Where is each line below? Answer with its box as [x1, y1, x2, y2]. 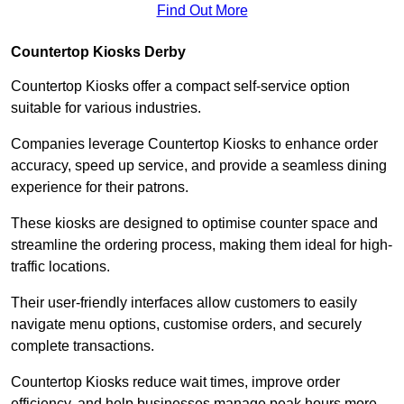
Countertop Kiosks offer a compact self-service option [11, 78, 350, 94]
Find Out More [156, 2, 248, 18]
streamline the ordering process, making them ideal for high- [11, 236, 392, 252]
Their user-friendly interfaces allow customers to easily [11, 294, 357, 310]
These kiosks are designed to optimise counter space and [11, 215, 378, 231]
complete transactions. [11, 337, 158, 353]
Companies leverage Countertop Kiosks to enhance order [11, 135, 378, 151]
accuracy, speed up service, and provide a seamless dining [11, 157, 387, 173]
